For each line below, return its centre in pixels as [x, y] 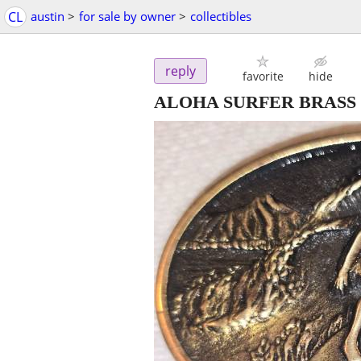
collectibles [221, 16]
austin [48, 16]
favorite [263, 77]
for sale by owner [127, 16]
